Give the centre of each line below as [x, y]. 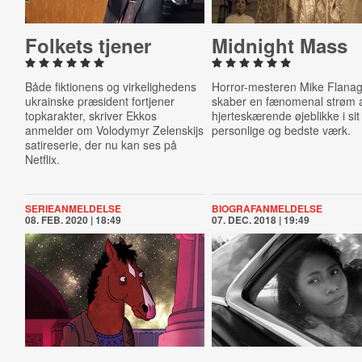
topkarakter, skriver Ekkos [90, 116]
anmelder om [60, 130]
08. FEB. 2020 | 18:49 [73, 220]
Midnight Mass [280, 45]
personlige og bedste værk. [282, 130]
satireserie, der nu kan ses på [101, 145]
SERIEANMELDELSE [73, 208]
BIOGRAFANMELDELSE [267, 208]
